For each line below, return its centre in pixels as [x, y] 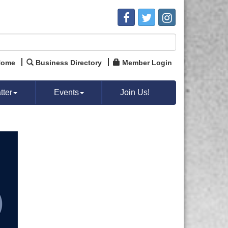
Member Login [147, 63]
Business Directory [69, 63]
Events [66, 92]
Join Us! [135, 92]
